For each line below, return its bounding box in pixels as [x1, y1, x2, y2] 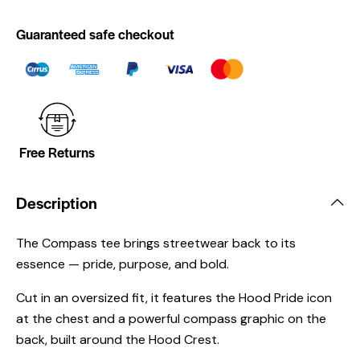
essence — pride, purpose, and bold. [16, 255, 229, 272]
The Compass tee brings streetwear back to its [16, 234, 296, 252]
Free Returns [19, 141, 95, 162]
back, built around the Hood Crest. [16, 330, 219, 348]
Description [16, 190, 97, 214]
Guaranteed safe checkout [16, 23, 174, 43]
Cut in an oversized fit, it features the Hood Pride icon [16, 288, 332, 306]
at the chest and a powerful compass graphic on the [16, 309, 326, 327]
